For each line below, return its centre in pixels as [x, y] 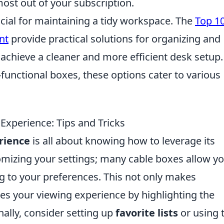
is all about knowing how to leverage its [122, 140]
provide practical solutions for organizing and [114, 38]
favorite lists [147, 212]
